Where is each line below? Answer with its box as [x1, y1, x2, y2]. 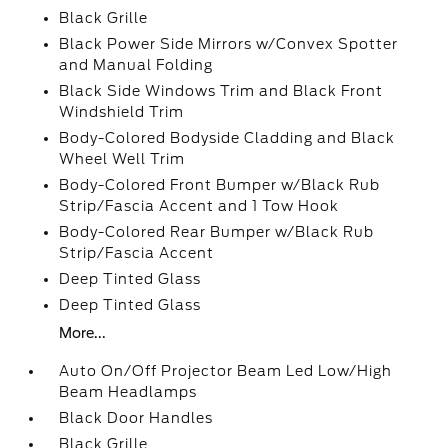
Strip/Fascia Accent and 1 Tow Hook [59, 198, 340, 214]
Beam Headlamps [59, 384, 198, 400]
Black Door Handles [59, 410, 214, 426]
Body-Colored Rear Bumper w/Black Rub [59, 224, 375, 240]
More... [59, 325, 107, 341]
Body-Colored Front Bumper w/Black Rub [59, 177, 381, 193]
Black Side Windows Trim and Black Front [59, 83, 384, 99]
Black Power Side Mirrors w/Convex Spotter [59, 36, 399, 52]
